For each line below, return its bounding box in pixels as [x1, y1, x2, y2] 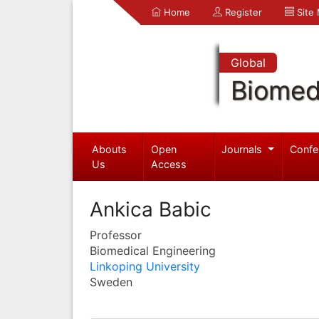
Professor [90, 227, 142, 242]
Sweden [90, 274, 132, 289]
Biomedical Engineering [90, 243, 216, 258]
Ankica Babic [90, 197, 211, 221]
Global [230, 56, 266, 70]
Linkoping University [90, 258, 200, 273]
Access [151, 157, 187, 170]
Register [222, 6, 262, 18]
